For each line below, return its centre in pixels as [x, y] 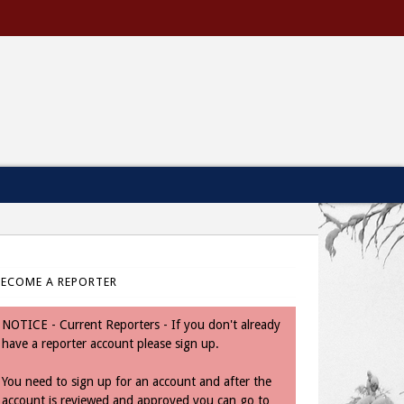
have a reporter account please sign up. [110, 344]
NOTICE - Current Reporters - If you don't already [141, 325]
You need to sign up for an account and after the [137, 381]
